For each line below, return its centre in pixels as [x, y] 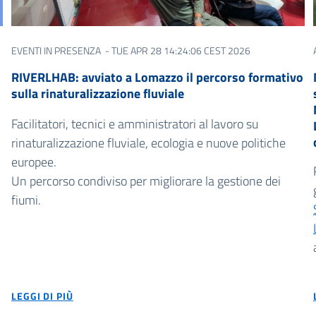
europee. [34, 162]
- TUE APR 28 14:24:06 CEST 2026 [176, 50]
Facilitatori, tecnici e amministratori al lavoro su [134, 123]
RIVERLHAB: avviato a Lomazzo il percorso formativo [157, 77]
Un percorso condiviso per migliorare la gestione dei [146, 181]
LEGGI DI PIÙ [42, 296]
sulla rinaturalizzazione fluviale [97, 93]
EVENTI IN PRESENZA [56, 50]
